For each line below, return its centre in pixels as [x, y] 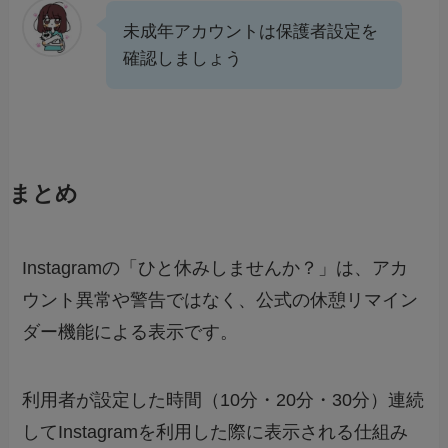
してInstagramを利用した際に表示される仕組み [215, 432]
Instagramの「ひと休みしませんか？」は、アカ [215, 268]
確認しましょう [183, 59]
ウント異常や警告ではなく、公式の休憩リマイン [220, 300]
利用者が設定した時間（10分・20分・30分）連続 [223, 400]
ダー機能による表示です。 [130, 332]
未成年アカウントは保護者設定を [251, 32]
